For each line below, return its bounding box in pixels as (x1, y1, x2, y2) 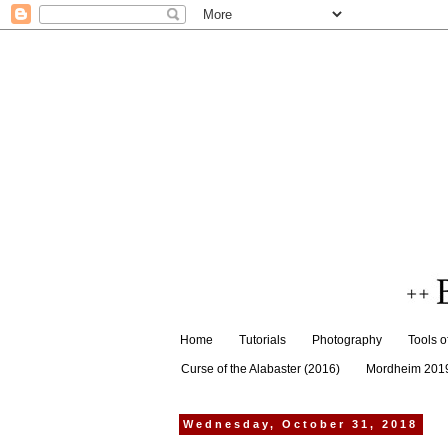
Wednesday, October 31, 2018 (183, 418, 419, 431)
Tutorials (239, 333, 286, 348)
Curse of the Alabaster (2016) (181, 361, 340, 376)
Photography (312, 333, 382, 348)
